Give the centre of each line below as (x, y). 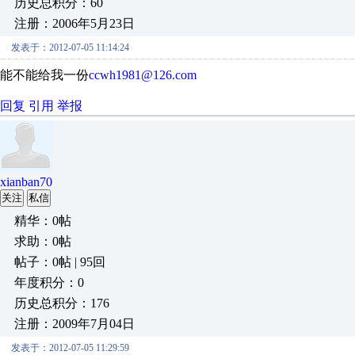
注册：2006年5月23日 (74, 23)
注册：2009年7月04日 (74, 324)
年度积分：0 (49, 282)
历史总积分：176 (62, 303)
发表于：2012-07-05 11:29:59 (70, 348)
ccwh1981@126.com (143, 75)
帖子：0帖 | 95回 (60, 262)
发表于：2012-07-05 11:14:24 (70, 48)
